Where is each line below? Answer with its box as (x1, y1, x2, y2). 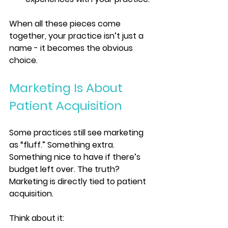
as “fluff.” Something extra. (9, 138, 117, 151)
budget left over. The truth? (9, 163, 122, 175)
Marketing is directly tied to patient (9, 175, 148, 187)
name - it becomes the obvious (9, 42, 135, 54)
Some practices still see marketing (9, 126, 146, 138)
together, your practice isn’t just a (9, 30, 146, 42)
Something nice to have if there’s (9, 151, 142, 163)
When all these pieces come (9, 17, 123, 30)
